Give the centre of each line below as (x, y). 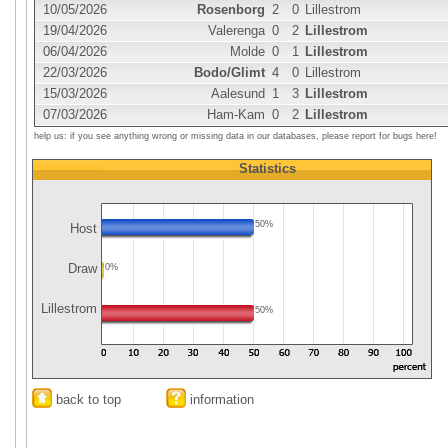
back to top (86, 399)
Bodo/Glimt (229, 72)
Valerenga (236, 30)
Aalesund (238, 93)
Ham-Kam (236, 114)
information (220, 399)
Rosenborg (231, 9)
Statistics (267, 168)
